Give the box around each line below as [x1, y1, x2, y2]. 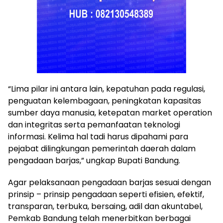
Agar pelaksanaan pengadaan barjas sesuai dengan [8, 177, 211, 189]
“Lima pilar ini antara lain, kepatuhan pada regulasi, [8, 83, 205, 95]
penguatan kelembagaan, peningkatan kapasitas [8, 95, 201, 107]
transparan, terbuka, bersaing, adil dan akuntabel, [8, 201, 203, 213]
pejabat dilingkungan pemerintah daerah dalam [8, 143, 196, 155]
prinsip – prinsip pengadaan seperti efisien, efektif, [8, 189, 204, 201]
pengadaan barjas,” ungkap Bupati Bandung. [8, 155, 180, 167]
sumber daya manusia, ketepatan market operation [8, 107, 212, 119]
